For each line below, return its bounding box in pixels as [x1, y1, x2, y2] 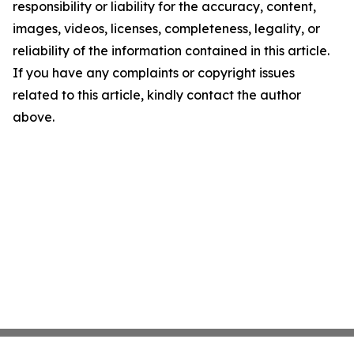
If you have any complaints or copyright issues [13, 65, 295, 81]
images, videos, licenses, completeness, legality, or [13, 21, 320, 37]
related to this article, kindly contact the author [13, 87, 301, 104]
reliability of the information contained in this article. [13, 43, 330, 59]
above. [13, 109, 55, 126]
